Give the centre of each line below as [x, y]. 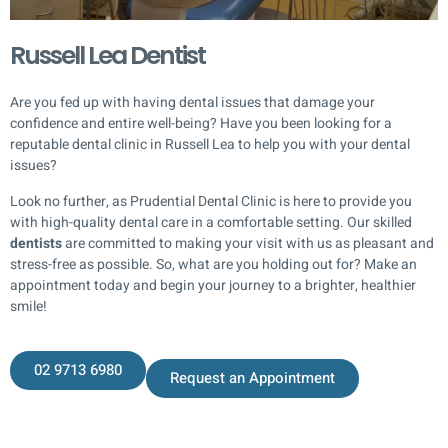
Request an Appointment [252, 377]
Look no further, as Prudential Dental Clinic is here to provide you [211, 201]
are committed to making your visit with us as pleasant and [248, 243]
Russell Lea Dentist [107, 56]
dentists [36, 243]
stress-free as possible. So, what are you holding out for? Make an [213, 264]
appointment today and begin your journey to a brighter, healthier [213, 285]
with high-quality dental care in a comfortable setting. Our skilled [211, 222]
